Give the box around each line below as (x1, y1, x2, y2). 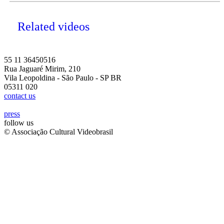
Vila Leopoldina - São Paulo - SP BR (4, 73, 121, 82)
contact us (4, 91, 35, 100)
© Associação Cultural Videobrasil (4, 127, 113, 136)
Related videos (17, 19, 89, 33)
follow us (4, 118, 33, 127)
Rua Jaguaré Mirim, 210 (4, 64, 80, 73)
